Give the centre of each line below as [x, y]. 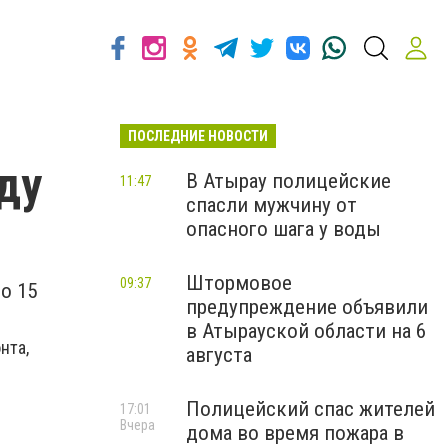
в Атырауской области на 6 [306, 331]
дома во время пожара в [295, 433]
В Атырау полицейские [288, 181]
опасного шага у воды [283, 229]
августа [219, 355]
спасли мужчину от [271, 205]
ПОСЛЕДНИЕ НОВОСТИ [198, 136]
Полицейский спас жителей [310, 409]
